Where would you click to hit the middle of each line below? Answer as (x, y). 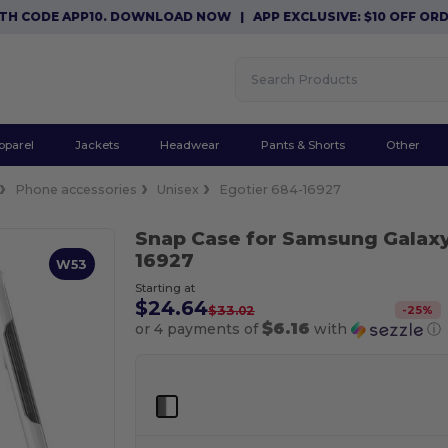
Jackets (96, 144)
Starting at (164, 287)
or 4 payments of (198, 329)
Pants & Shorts (303, 144)
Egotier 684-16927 (280, 189)
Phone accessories (76, 189)
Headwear (189, 144)
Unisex (178, 189)
